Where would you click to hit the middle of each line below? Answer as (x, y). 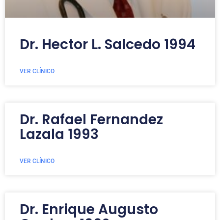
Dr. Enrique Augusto (89, 209)
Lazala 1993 (59, 134)
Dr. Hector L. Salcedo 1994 (108, 44)
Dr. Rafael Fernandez (91, 120)
